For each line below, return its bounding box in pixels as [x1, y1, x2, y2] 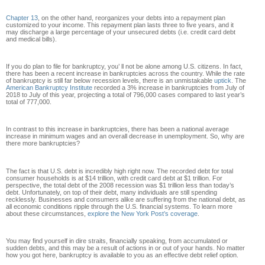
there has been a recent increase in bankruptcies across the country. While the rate [6, 69, 245, 77]
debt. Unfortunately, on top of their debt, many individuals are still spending [6, 188, 217, 196]
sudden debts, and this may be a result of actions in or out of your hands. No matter [6, 244, 245, 252]
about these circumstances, [6, 209, 88, 217]
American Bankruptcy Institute [6, 83, 92, 91]
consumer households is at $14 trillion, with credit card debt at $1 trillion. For [6, 174, 222, 182]
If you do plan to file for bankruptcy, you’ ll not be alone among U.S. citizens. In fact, [6, 62, 243, 70]
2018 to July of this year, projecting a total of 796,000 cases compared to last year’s [6, 91, 245, 98]
